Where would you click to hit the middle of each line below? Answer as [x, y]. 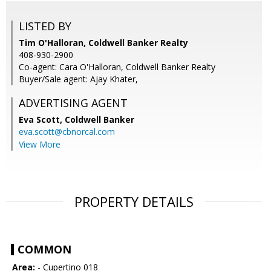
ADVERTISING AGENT [73, 103]
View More [40, 145]
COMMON [44, 250]
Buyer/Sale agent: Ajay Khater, [78, 79]
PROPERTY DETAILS [134, 202]
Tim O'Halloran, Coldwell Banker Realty [103, 43]
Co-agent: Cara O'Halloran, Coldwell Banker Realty [117, 67]
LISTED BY [45, 26]
